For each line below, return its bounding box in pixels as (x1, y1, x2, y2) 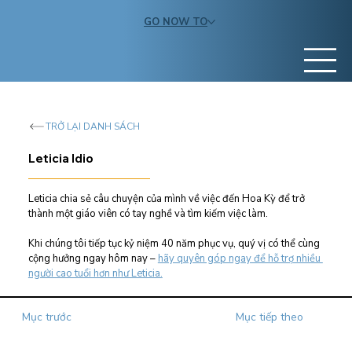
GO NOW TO (144, 14, 208, 29)
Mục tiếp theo (236, 310, 304, 325)
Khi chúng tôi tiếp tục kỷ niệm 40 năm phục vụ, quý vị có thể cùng (27, 236, 322, 251)
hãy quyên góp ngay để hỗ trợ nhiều (157, 251, 323, 266)
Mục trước (22, 310, 72, 325)
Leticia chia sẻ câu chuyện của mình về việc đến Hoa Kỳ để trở (27, 191, 307, 206)
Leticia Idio (27, 151, 93, 167)
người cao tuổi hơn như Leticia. (27, 266, 163, 280)
